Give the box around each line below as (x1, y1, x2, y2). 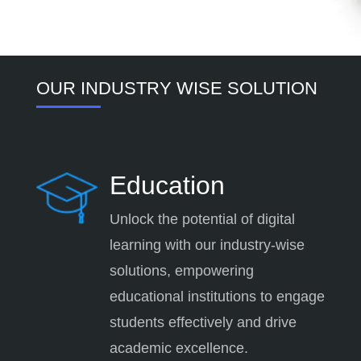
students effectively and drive (109, 313, 297, 330)
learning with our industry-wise (109, 236, 305, 253)
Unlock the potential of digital (109, 210, 295, 227)
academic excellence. (109, 339, 248, 356)
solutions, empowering (109, 262, 254, 279)
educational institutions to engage (109, 288, 325, 305)
